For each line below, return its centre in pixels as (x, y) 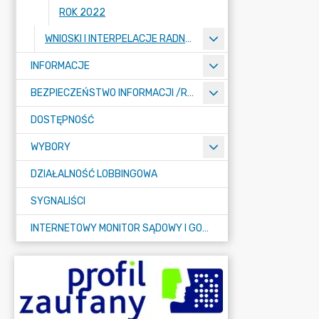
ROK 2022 (82, 12)
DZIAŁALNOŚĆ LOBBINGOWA (94, 174)
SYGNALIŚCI (58, 201)
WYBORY (51, 147)
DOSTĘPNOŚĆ (62, 120)
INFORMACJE (60, 66)
